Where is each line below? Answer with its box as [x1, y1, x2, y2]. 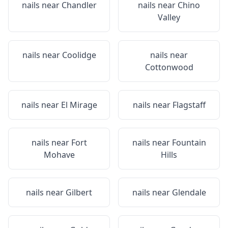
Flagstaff [172, 99, 206, 110]
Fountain [172, 137, 206, 148]
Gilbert [66, 187, 92, 198]
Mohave [43, 149, 75, 160]
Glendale [172, 187, 206, 198]
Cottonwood [145, 62, 193, 73]
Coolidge [62, 49, 96, 61]
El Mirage [61, 99, 97, 110]
